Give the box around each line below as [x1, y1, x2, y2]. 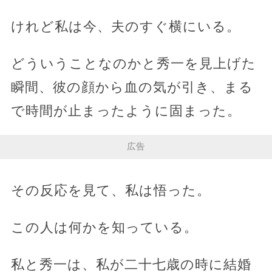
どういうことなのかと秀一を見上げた [10, 55, 256, 71]
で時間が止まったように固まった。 [10, 103, 241, 118]
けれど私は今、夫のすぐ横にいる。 [10, 18, 240, 34]
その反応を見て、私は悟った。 [10, 182, 211, 198]
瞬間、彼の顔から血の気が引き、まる [10, 79, 253, 95]
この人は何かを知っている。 [10, 219, 198, 235]
